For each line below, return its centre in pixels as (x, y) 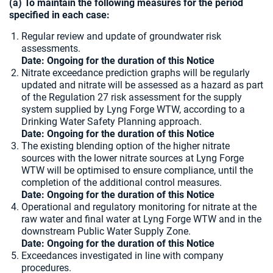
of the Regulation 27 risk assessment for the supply (132, 97)
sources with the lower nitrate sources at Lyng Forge (133, 158)
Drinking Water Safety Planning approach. (113, 122)
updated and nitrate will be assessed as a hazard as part (142, 85)
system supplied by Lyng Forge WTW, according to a (133, 109)
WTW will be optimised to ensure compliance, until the (137, 170)
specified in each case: (59, 15)
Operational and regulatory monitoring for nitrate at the (139, 207)
